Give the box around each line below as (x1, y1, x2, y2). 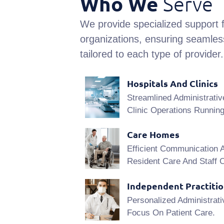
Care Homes (126, 128, 179, 140)
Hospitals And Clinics (126, 77, 218, 89)
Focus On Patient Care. (126, 208, 215, 218)
